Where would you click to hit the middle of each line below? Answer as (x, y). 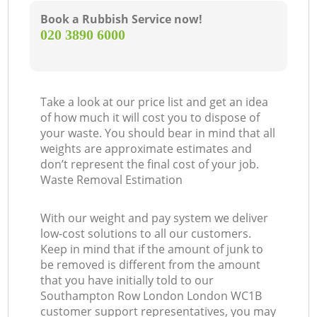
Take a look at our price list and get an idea (155, 102)
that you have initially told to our (127, 281)
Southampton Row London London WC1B (151, 296)
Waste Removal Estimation (112, 180)
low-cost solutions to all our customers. (146, 234)
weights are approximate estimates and (146, 149)
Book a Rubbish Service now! (122, 19)
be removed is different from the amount (151, 265)
